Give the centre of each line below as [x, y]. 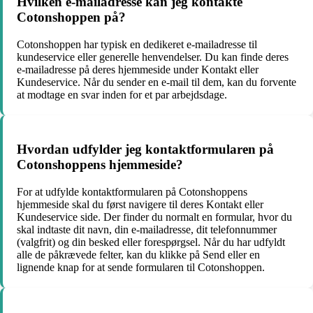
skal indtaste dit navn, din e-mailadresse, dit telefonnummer [147, 230]
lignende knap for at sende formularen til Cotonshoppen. [141, 268]
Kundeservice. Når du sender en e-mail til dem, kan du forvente [156, 82]
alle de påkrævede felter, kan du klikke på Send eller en [138, 255]
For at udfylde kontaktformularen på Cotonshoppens [132, 192]
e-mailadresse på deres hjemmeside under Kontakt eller [138, 69]
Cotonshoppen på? [71, 17]
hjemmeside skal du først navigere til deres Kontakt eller [140, 205]
